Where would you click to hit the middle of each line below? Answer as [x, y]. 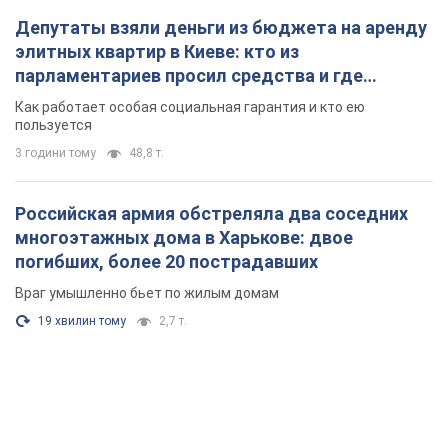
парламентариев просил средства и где [189, 76]
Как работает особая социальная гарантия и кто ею [190, 107]
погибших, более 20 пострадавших [166, 262]
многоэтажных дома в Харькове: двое [184, 238]
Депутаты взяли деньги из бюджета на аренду [221, 28]
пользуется [53, 125]
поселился [61, 100]
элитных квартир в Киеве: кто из [157, 52]
